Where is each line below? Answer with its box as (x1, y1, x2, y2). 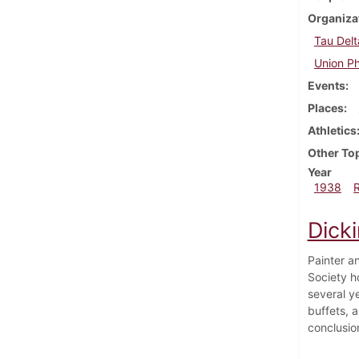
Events (307, 78, 345, 92)
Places (307, 100, 344, 115)
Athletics (307, 123, 357, 137)
